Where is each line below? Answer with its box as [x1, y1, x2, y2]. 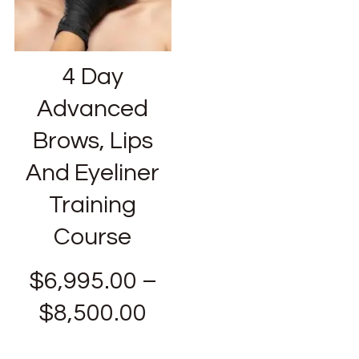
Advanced [37, 95, 149, 121]
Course [54, 224, 132, 249]
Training [49, 192, 137, 217]
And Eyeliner [26, 159, 160, 185]
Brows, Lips [32, 127, 153, 153]
